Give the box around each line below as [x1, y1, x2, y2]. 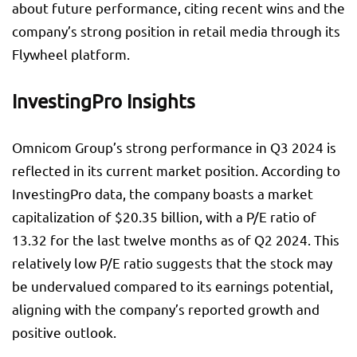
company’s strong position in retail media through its [12, 22, 340, 40]
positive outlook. [12, 324, 116, 341]
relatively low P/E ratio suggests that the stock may [12, 254, 332, 272]
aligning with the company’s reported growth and [12, 300, 320, 318]
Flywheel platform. [12, 45, 130, 63]
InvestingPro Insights [12, 89, 195, 113]
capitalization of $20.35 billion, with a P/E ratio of [12, 208, 316, 226]
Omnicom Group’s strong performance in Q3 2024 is [12, 139, 336, 156]
